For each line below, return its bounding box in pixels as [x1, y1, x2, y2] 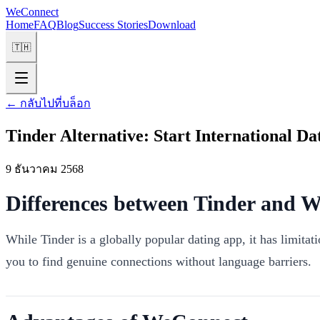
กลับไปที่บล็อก [20, 97, 91, 109]
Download [148, 19, 196, 31]
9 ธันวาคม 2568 [6, 162, 84, 175]
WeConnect [6, 6, 59, 18]
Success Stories [79, 19, 148, 31]
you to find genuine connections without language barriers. [6, 254, 311, 269]
